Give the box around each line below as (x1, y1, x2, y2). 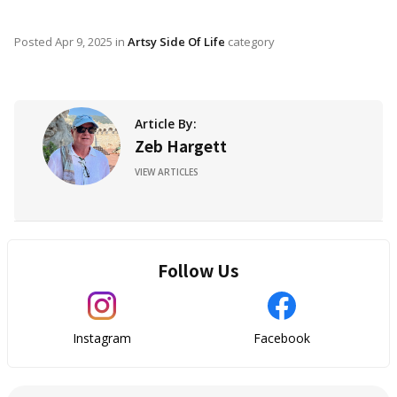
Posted (14, 34, 55, 50)
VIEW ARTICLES (135, 166, 198, 178)
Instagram (72, 330, 131, 346)
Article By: (135, 115, 197, 132)
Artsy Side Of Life (128, 34, 225, 50)
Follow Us (158, 258, 239, 282)
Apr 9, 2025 (55, 34, 113, 50)
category (225, 34, 275, 50)
